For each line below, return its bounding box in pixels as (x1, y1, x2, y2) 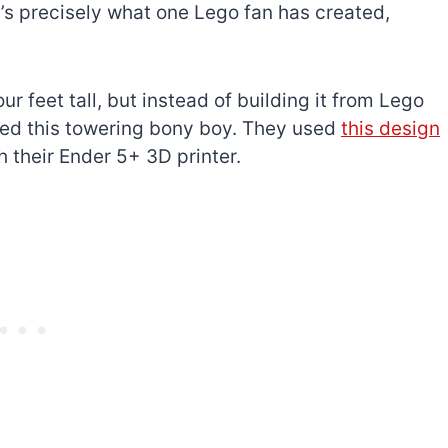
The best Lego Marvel (188, 269, 390, 297)
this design (341, 116, 440, 140)
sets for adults (188, 293, 325, 321)
